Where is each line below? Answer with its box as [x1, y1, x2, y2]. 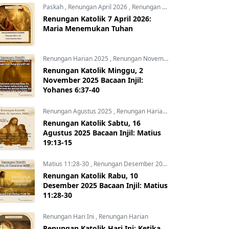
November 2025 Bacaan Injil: [43, 75, 143, 85]
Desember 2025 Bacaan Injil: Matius [43, 180, 168, 190]
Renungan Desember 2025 [94, 159, 163, 168]
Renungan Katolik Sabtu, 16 [43, 118, 141, 128]
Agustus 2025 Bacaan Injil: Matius [43, 128, 161, 138]
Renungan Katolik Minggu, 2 [43, 65, 143, 75]
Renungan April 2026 [68, 3, 129, 11]
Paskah [43, 3, 65, 11]
